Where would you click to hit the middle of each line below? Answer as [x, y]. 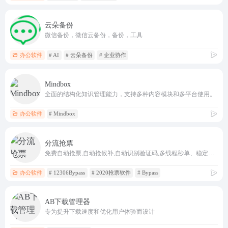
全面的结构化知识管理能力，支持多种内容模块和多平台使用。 [130, 94]
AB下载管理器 [67, 202]
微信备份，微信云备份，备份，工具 [94, 35]
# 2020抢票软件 [111, 173]
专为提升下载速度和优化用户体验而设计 [100, 212]
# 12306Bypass [67, 173]
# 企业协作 [112, 55]
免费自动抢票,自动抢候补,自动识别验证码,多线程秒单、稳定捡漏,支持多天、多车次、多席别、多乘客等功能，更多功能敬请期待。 [211, 153]
